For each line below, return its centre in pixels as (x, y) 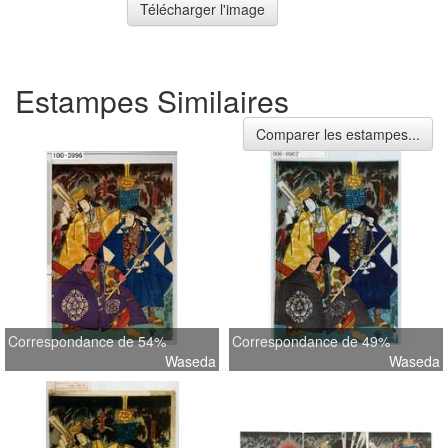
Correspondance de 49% (311, 341)
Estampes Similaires (152, 101)
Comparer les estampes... (338, 134)
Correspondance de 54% (87, 341)
